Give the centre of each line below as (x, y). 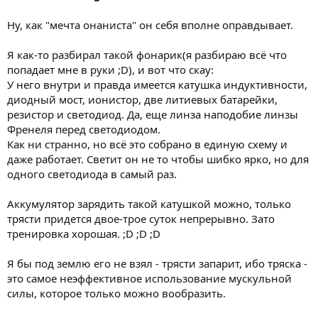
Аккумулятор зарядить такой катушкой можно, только (149, 203)
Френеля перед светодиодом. (84, 129)
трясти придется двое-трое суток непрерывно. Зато (141, 218)
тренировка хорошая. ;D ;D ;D (84, 233)
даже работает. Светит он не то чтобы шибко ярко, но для (158, 159)
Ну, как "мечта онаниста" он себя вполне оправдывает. (150, 24)
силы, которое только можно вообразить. (116, 293)
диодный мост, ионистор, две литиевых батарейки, (142, 99)
